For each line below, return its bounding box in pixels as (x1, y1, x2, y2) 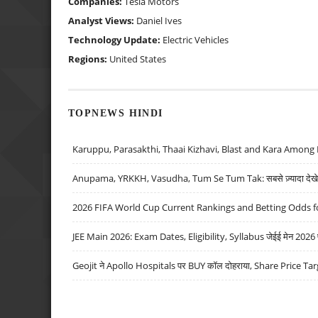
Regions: (68, 52, 109, 65)
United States (109, 52, 166, 65)
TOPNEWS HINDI (68, 107, 163, 119)
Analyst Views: (68, 13, 136, 27)
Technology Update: (68, 33, 163, 46)
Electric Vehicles (163, 33, 229, 46)
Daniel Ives (136, 13, 182, 27)
